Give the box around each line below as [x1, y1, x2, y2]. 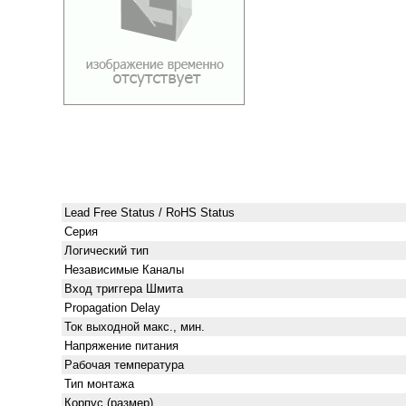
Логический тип [63, 244, 149, 257]
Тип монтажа [63, 377, 134, 391]
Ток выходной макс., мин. [63, 320, 205, 333]
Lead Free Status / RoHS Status [63, 206, 235, 219]
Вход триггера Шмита [63, 282, 183, 295]
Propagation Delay [63, 301, 160, 314]
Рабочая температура [63, 358, 184, 372]
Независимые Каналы [63, 263, 184, 276]
